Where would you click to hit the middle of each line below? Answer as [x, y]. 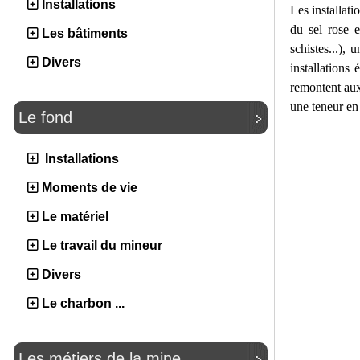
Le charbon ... [83, 304]
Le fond [45, 118]
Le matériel [75, 217]
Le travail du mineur [102, 246]
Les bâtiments [85, 34]
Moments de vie [90, 188]
